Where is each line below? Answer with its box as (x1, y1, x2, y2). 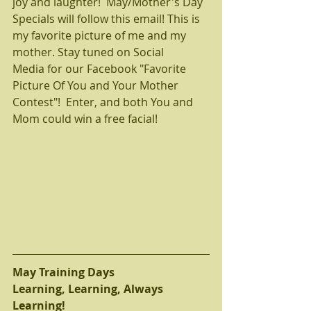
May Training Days (12, 264, 115, 280)
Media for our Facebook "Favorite (12, 60, 189, 76)
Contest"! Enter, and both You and (12, 94, 196, 110)
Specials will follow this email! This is (12, 10, 203, 26)
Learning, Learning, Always (12, 280, 166, 296)
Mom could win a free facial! (12, 110, 163, 126)
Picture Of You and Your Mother (12, 77, 181, 93)
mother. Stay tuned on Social (12, 44, 167, 60)
